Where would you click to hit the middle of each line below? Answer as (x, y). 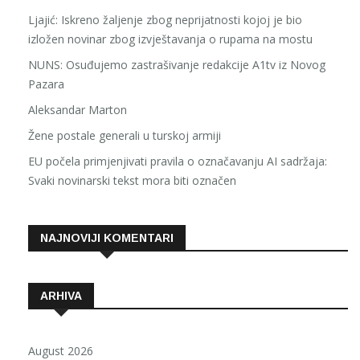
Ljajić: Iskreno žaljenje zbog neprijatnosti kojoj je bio (165, 20)
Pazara (46, 84)
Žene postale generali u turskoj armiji (125, 136)
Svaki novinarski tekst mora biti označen (132, 181)
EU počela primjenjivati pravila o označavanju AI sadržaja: (178, 162)
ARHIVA (61, 296)
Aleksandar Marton (78, 110)
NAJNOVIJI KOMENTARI (107, 238)
